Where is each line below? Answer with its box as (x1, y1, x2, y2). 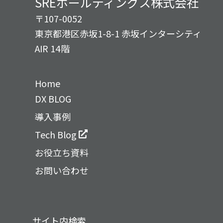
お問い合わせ (35, 163, 89, 177)
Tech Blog (35, 127, 79, 141)
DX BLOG (35, 92, 71, 105)
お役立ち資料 (35, 145, 89, 159)
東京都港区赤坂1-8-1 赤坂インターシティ (35, 26, 202, 40)
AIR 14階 (35, 41, 70, 55)
